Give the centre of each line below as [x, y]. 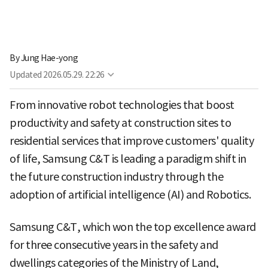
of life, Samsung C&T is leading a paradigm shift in [128, 159]
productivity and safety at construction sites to [120, 123]
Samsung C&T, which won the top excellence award [133, 227]
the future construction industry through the [116, 177]
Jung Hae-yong [49, 58]
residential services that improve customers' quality [132, 141]
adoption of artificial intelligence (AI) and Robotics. [130, 195]
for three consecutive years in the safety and [114, 245]
